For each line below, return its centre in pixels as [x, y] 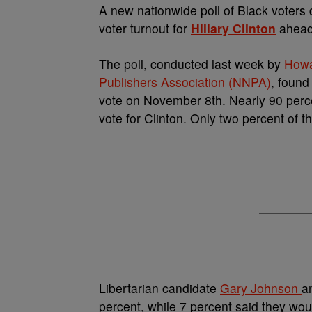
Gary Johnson [261, 288]
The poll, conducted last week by [192, 64]
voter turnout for [145, 28]
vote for [120, 118]
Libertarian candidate [159, 288]
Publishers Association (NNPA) [185, 82]
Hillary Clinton [233, 28]
